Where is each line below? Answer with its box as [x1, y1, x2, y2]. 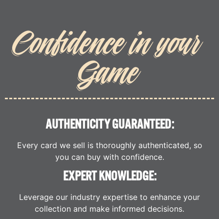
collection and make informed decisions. [35, 204, 184, 214]
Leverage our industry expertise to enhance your [19, 192, 200, 202]
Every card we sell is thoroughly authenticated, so [17, 140, 202, 150]
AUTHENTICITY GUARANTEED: [45, 116, 174, 132]
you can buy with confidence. [55, 152, 164, 162]
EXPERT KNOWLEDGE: [63, 169, 156, 184]
